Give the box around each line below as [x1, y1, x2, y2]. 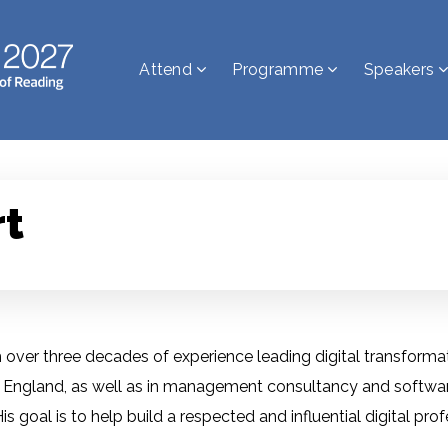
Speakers [363, 60, 435, 79]
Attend [139, 60, 193, 79]
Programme [232, 60, 324, 79]
